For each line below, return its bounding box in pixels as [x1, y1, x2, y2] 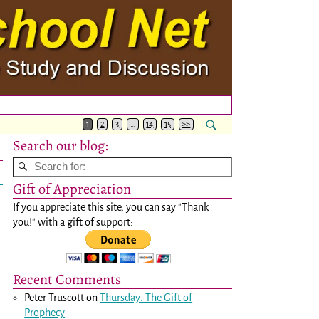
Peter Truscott [24, 291, 85, 303]
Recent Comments [13, 268, 121, 289]
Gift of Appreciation [13, 178, 131, 199]
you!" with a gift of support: [13, 216, 133, 228]
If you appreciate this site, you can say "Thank [13, 201, 209, 213]
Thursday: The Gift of [100, 291, 193, 303]
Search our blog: [13, 135, 108, 155]
